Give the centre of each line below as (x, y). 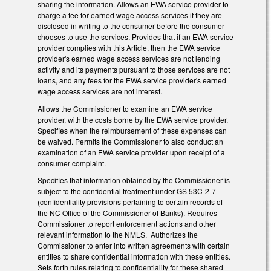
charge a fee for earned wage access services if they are (130, 15)
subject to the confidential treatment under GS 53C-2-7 (127, 191)
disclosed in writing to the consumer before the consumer (131, 25)
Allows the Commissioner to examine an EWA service (125, 108)
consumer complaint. (72, 163)
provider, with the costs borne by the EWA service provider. (133, 119)
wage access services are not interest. (100, 91)
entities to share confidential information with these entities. (134, 256)
